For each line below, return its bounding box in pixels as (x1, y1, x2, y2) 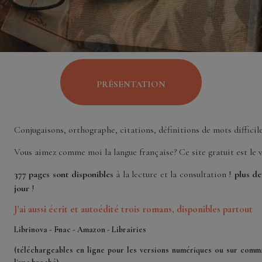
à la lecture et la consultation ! (113, 168, 235, 180)
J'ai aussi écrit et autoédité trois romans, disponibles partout (13, 202, 253, 215)
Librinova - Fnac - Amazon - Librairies (13, 224, 146, 235)
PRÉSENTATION (96, 78, 166, 90)
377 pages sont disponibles (13, 168, 113, 180)
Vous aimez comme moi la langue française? (13, 146, 179, 158)
